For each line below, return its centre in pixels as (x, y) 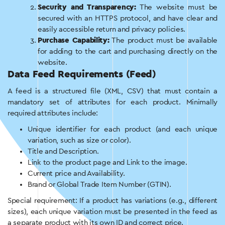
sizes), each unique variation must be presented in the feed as (113, 212)
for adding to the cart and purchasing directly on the (128, 52)
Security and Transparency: (87, 8)
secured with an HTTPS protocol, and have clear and (128, 19)
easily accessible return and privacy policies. (112, 30)
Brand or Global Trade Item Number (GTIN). (99, 185)
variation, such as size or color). (79, 141)
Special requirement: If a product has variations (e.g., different (113, 201)
